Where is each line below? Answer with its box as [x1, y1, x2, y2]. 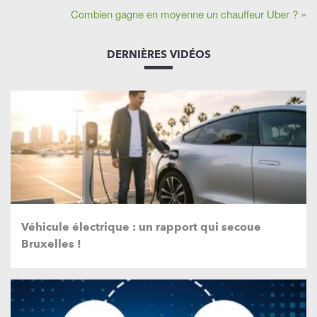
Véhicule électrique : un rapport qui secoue [21, 219, 261, 234]
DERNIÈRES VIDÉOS [106, 47, 211, 61]
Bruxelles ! [21, 236, 81, 250]
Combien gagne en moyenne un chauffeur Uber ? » [71, 6, 306, 21]
